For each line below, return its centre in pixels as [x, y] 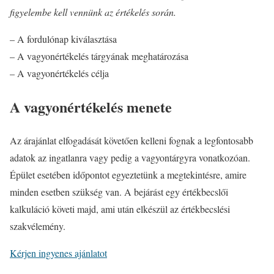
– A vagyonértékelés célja [59, 73]
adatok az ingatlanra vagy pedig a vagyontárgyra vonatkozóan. [130, 157]
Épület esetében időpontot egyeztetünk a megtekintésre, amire [128, 174]
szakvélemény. [38, 226]
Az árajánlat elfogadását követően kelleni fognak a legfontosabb [131, 140]
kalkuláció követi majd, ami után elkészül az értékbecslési [120, 209]
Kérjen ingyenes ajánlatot [58, 253]
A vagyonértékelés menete [91, 106]
